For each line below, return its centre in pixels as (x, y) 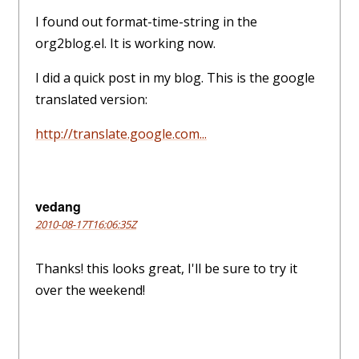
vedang (58, 206)
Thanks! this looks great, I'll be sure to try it (166, 268)
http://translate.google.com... (121, 133)
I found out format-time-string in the (146, 21)
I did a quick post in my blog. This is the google (175, 77)
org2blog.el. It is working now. (125, 43)
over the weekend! (90, 290)
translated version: (91, 99)
